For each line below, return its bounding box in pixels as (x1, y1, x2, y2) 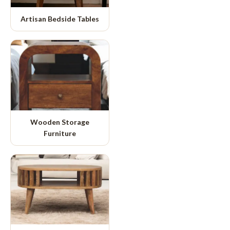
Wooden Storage (30, 117, 89, 126)
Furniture (44, 128, 76, 138)
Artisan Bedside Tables (21, 14, 99, 23)
